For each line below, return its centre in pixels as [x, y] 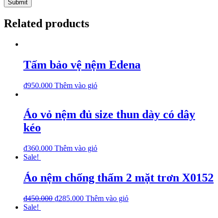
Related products [46, 23]
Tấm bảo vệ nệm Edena [82, 64]
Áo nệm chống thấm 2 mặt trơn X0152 [118, 178]
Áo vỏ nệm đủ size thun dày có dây [109, 115]
